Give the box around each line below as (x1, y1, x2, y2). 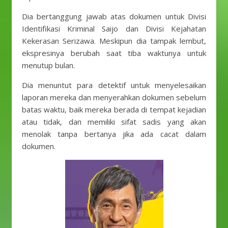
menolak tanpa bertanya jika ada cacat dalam (22, 129, 206, 139)
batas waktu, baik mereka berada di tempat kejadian (22, 104, 206, 115)
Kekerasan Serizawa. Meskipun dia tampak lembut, (22, 36, 206, 46)
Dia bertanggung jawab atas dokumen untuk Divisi (22, 11, 206, 21)
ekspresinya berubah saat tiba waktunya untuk (22, 48, 206, 58)
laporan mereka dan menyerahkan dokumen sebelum (22, 92, 206, 102)
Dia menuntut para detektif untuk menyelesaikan (22, 80, 206, 90)
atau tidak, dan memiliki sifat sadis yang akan (22, 117, 206, 127)
